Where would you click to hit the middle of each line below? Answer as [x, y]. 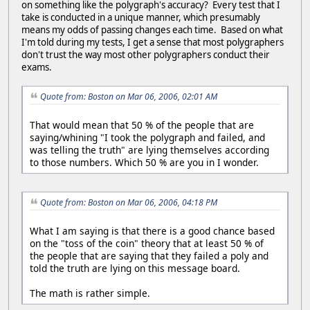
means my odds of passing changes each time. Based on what [152, 30]
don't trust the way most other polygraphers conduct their [146, 55]
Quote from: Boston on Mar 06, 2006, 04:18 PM [129, 203]
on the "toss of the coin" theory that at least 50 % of [147, 243]
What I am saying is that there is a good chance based [152, 230]
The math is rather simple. [90, 293]
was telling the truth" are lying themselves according [149, 150]
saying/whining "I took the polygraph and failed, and [147, 138]
